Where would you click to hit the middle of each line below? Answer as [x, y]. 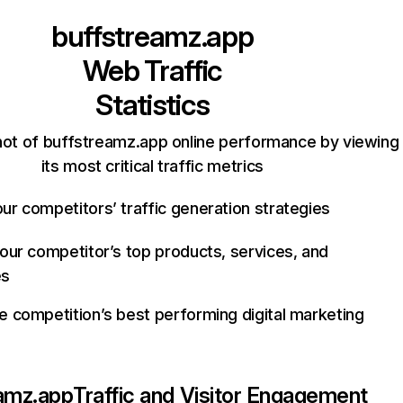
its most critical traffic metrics [152, 166]
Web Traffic [152, 71]
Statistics [152, 105]
